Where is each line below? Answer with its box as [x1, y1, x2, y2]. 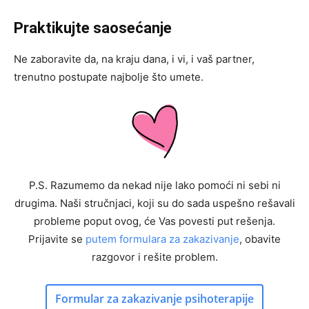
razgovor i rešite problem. [91, 250, 218, 263]
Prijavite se [28, 232, 86, 246]
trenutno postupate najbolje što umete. [14, 70, 203, 83]
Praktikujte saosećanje [14, 19, 172, 37]
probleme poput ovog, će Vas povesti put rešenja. [34, 214, 275, 228]
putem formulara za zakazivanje [86, 232, 239, 246]
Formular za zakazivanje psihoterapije [55, 290, 254, 306]
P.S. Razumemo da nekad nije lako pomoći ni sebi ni [28, 178, 281, 192]
